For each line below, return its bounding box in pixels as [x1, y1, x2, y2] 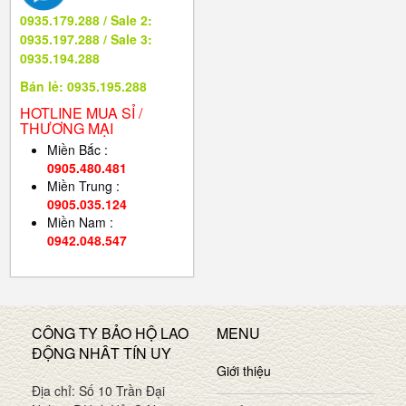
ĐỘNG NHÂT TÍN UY [32, 343, 171, 364]
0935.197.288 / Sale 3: [20, 30, 152, 49]
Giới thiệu [217, 362, 271, 381]
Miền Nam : [47, 213, 113, 232]
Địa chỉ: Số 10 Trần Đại [32, 382, 165, 401]
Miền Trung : [47, 177, 120, 196]
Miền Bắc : [47, 140, 108, 159]
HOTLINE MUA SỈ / [20, 102, 142, 124]
